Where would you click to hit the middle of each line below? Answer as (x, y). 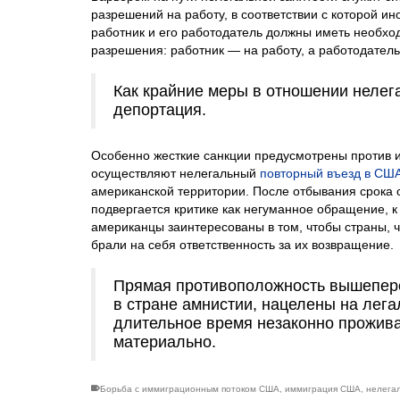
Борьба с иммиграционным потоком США (190, 388)
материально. (165, 342)
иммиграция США (323, 388)
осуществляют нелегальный (175, 173)
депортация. (160, 109)
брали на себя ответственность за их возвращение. (242, 244)
